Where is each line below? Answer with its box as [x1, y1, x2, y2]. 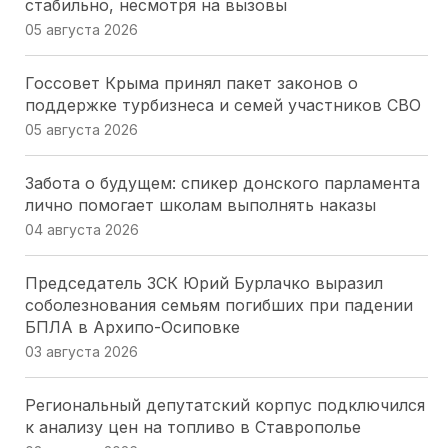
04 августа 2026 [24, 221, 139, 238]
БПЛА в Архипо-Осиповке [24, 317, 240, 337]
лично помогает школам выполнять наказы [24, 195, 376, 215]
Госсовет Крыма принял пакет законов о [24, 73, 358, 93]
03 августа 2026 [24, 343, 138, 360]
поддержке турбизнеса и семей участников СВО [24, 95, 421, 115]
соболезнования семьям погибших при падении [24, 295, 413, 315]
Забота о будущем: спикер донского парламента [24, 173, 420, 193]
